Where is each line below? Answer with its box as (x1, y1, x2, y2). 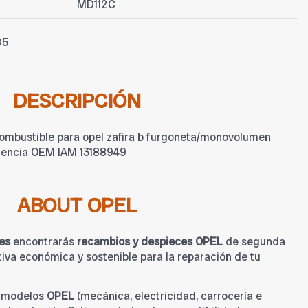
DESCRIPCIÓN (13, 87, 141, 115)
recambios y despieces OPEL (77, 234, 223, 250)
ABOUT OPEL (17, 192, 137, 219)
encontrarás (10, 234, 77, 250)
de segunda (223, 234, 285, 250)
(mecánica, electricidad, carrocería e (74, 289, 262, 304)
